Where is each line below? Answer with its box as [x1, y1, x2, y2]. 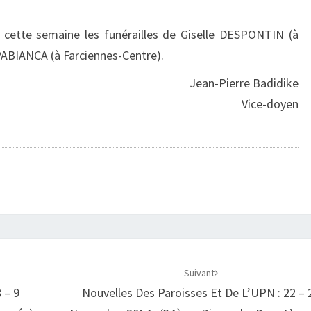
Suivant [184, 267, 215, 279]
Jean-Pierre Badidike [189, 75, 299, 91]
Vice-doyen [241, 96, 299, 112]
